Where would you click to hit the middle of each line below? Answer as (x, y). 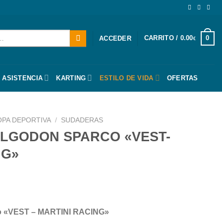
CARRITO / (162, 38)
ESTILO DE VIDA (126, 78)
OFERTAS (182, 78)
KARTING (71, 78)
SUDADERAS (82, 120)
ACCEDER (115, 38)
